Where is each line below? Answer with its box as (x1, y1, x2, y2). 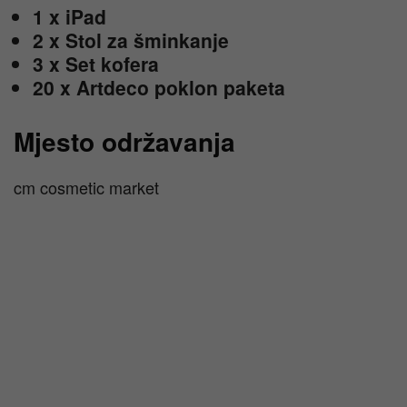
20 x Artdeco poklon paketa (33, 74, 302, 101)
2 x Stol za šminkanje (33, 26, 234, 54)
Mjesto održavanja (14, 123, 235, 160)
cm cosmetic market (14, 175, 159, 199)
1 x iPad (33, 3, 112, 30)
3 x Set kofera (33, 50, 164, 77)
